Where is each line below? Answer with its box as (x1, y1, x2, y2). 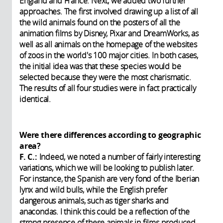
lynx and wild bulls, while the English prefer (19, 184, 168, 195)
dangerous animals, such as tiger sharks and (19, 195, 169, 206)
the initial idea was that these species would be (19, 60, 181, 72)
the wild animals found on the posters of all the (19, 16, 180, 28)
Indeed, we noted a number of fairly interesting (39, 151, 201, 162)
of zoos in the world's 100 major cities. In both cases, (19, 49, 198, 61)
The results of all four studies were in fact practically (19, 82, 196, 94)
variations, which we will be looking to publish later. (19, 162, 195, 173)
